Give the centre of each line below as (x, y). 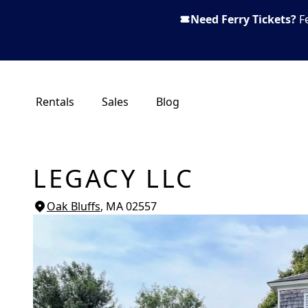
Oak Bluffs (74, 206)
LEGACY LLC (114, 178)
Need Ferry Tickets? (243, 19)
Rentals (55, 102)
